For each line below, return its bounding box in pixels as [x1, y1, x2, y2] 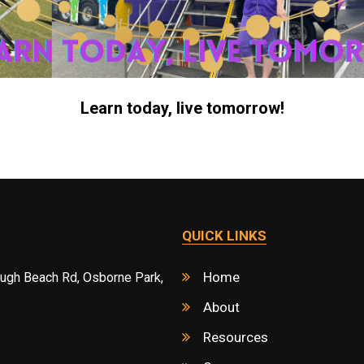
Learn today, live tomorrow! [80, 97, 284, 118]
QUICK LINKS [182, 227, 266, 244]
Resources [203, 328, 268, 345]
